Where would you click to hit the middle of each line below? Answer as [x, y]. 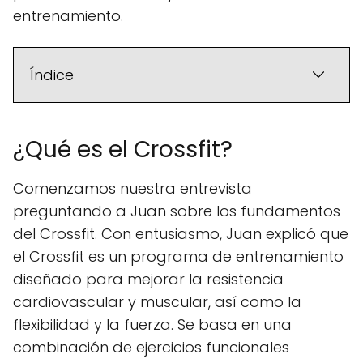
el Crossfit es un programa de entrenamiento [178, 257]
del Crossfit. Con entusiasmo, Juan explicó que [181, 234]
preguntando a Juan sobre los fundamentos [177, 211]
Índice [52, 75]
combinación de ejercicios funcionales [151, 348]
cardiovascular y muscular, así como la [157, 302]
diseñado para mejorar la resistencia [148, 280]
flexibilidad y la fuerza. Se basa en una [152, 325]
